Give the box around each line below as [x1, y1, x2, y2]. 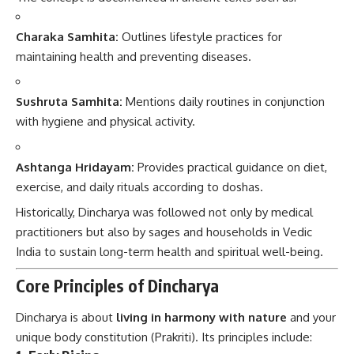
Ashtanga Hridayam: [16, 159, 134, 175]
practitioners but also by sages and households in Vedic [16, 224, 312, 239]
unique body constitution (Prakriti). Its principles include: [16, 329, 312, 345]
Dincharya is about [16, 309, 116, 325]
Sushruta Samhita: [16, 94, 122, 109]
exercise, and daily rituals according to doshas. [16, 179, 263, 194]
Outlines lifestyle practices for [119, 28, 282, 44]
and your [287, 309, 336, 325]
